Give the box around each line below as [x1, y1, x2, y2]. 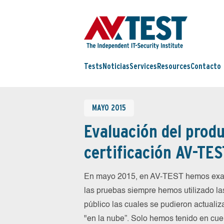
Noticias [102, 61, 129, 71]
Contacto [190, 61, 221, 71]
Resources [157, 61, 190, 71]
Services [129, 61, 157, 71]
